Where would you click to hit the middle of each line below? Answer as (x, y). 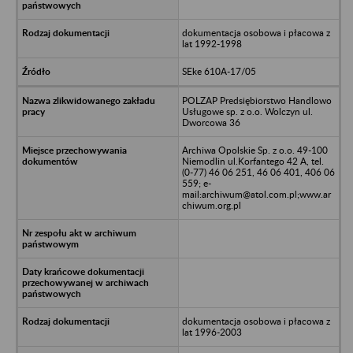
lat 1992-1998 (212, 43)
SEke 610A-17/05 (219, 71)
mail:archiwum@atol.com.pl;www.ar (256, 194)
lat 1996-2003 (212, 332)
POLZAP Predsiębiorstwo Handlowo (256, 100)
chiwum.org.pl (211, 205)
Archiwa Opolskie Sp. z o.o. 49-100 (255, 150)
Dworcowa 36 (211, 122)
